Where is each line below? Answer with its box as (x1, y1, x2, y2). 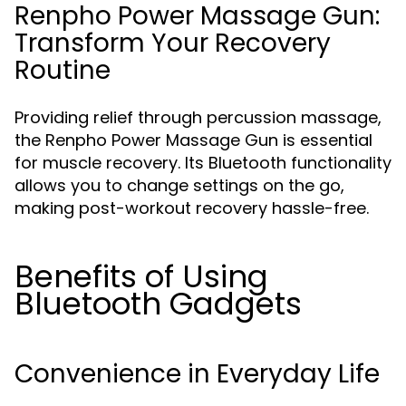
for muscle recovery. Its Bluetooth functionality (14, 151, 391, 174)
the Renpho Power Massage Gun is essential (14, 129, 372, 151)
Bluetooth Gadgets (14, 282, 302, 325)
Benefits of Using (14, 255, 268, 298)
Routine (14, 53, 111, 88)
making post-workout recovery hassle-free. (14, 197, 369, 219)
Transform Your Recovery (14, 25, 331, 61)
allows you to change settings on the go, (14, 174, 344, 197)
